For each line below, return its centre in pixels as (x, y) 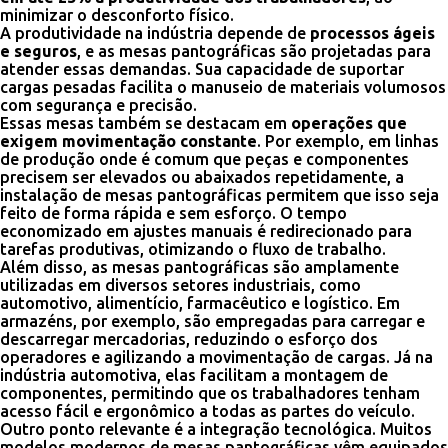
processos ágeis (372, 33)
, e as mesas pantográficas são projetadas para (254, 51)
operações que (349, 123)
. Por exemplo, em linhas (348, 141)
